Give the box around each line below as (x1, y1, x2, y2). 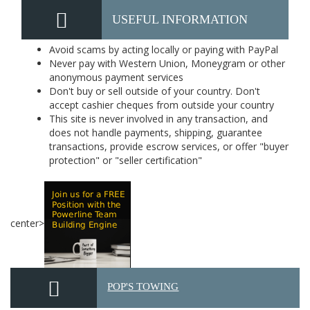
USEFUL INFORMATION (111, 12, 248, 26)
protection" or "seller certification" (49, 154, 202, 167)
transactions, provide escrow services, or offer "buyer (49, 140, 289, 153)
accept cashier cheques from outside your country (49, 98, 274, 111)
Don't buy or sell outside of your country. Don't (49, 84, 260, 98)
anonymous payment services (49, 71, 183, 84)
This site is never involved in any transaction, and (49, 112, 268, 125)
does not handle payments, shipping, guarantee (49, 126, 262, 139)
